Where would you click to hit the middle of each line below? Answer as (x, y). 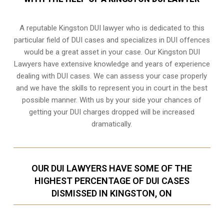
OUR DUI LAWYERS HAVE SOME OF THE (112, 168)
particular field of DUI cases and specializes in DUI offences (112, 40)
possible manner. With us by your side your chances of (112, 100)
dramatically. (112, 124)
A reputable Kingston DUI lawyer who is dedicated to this (112, 28)
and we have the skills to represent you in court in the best (112, 88)
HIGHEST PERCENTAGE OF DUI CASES (112, 180)
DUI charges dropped (104, 112)
